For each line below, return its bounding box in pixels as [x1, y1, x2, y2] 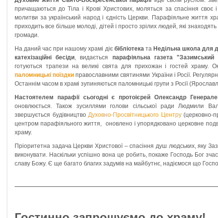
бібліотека [114, 45, 144, 52]
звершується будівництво [15, 111, 89, 118]
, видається [74, 54, 112, 61]
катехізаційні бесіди [15, 54, 75, 61]
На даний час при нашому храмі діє [15, 45, 114, 52]
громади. [15, 32, 39, 38]
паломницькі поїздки [15, 72, 74, 78]
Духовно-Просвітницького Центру [88, 111, 182, 118]
